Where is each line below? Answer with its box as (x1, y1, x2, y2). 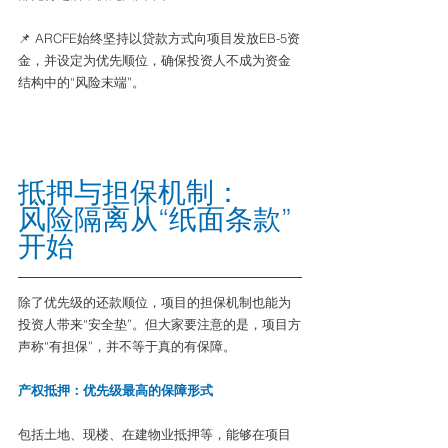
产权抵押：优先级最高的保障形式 (18, 382, 213, 398)
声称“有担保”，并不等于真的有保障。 (18, 338, 236, 354)
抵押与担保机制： (18, 175, 242, 209)
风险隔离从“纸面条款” (18, 202, 292, 236)
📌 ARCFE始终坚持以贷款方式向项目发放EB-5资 (18, 30, 300, 46)
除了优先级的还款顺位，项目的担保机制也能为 (18, 294, 291, 310)
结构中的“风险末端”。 (18, 74, 145, 90)
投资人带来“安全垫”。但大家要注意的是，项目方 (18, 316, 301, 332)
